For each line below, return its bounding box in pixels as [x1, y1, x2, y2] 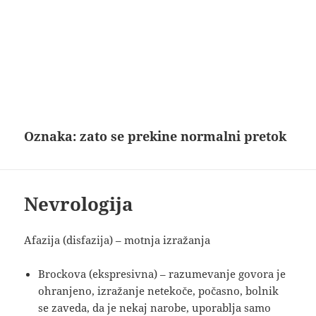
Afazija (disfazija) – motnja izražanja [24, 233, 211, 248]
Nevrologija [24, 191, 134, 217]
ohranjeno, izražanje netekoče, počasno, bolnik [38, 284, 279, 298]
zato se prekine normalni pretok [80, 128, 287, 145]
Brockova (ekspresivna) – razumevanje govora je [38, 267, 286, 281]
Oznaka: [24, 128, 80, 145]
